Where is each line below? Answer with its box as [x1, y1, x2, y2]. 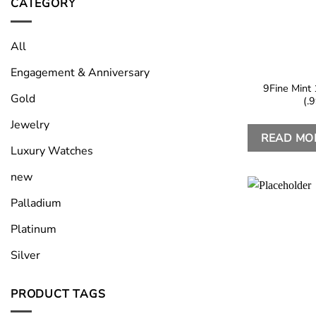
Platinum [11, 221, 56, 237]
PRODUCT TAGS [11, 286, 106, 302]
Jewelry [11, 116, 49, 133]
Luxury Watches [11, 142, 93, 159]
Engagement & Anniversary [11, 64, 150, 80]
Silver [11, 247, 40, 263]
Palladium [11, 195, 61, 211]
